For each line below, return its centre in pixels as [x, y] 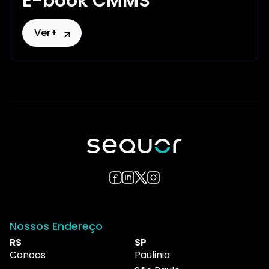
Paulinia [152, 255]
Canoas [28, 255]
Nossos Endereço [56, 226]
